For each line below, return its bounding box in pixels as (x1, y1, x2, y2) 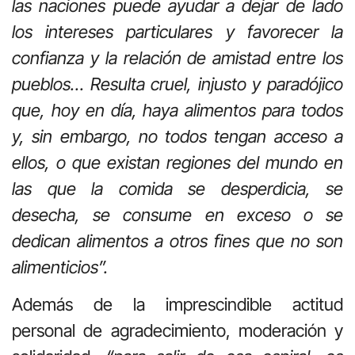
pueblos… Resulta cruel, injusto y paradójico (12, 73, 343, 94)
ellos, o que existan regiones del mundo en (12, 151, 343, 173)
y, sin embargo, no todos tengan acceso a (12, 125, 343, 147)
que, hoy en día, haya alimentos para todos (12, 99, 343, 120)
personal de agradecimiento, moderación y (12, 320, 343, 342)
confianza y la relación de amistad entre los (12, 47, 343, 68)
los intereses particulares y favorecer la (12, 21, 343, 42)
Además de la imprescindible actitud (12, 294, 343, 315)
